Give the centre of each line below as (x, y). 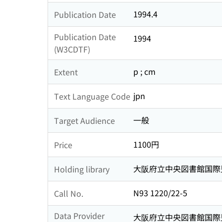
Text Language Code (92, 96)
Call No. (69, 193)
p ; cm (144, 72)
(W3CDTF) (72, 49)
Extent (66, 72)
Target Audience (84, 120)
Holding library (82, 169)
